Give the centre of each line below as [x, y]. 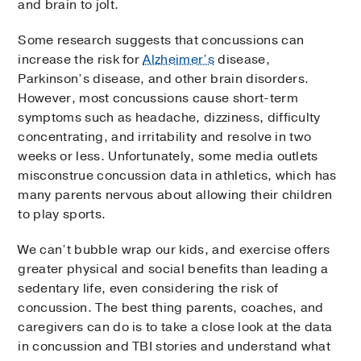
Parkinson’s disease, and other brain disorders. [164, 79]
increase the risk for [81, 60]
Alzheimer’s [178, 60]
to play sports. [62, 215]
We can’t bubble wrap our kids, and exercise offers [174, 250]
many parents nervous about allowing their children [175, 195]
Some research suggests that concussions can [161, 41]
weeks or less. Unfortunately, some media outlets [168, 157]
